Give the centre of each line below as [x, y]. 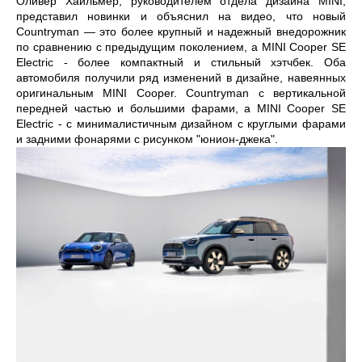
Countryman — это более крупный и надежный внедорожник [181, 32]
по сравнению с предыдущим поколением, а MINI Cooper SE [181, 47]
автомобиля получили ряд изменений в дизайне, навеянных [181, 78]
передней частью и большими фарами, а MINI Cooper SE [181, 109]
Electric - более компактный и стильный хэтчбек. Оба [181, 63]
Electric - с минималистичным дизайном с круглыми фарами [181, 124]
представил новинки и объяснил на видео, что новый [181, 17]
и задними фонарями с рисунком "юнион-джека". [147, 139]
